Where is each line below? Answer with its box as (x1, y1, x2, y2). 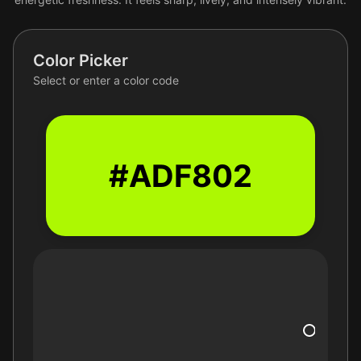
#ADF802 (109, 157, 252, 194)
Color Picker (33, 51, 128, 70)
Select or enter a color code (33, 73, 179, 87)
